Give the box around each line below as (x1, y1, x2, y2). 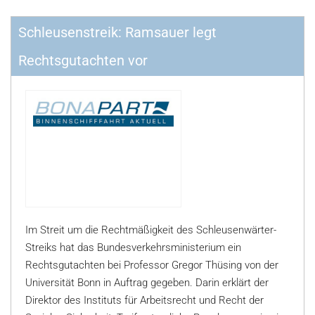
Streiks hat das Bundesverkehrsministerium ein (25, 241, 241, 254)
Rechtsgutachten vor (18, 52, 148, 69)
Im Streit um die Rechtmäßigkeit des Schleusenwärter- (25, 224, 276, 236)
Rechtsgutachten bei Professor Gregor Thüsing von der (25, 259, 278, 271)
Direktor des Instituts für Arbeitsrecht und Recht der (25, 294, 264, 307)
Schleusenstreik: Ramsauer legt (18, 24, 217, 41)
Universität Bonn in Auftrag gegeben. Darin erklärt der (25, 276, 269, 289)
